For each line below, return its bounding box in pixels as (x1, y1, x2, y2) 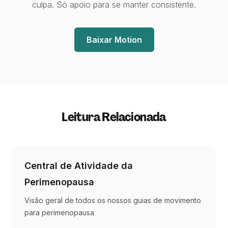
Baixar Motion (86, 34, 142, 45)
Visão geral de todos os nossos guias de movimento (24, 195, 201, 205)
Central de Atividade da (24, 160, 133, 171)
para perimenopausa (24, 208, 94, 217)
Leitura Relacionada (62, 108, 166, 125)
